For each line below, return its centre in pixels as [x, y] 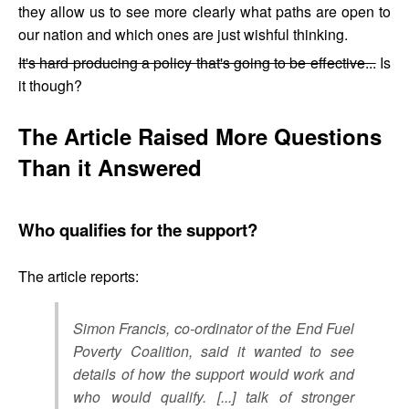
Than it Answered [110, 167]
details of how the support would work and [214, 374]
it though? [50, 85]
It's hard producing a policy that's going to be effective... [197, 62]
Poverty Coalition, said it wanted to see [214, 351]
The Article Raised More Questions [200, 136]
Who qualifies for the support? [138, 230]
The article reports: [79, 277]
